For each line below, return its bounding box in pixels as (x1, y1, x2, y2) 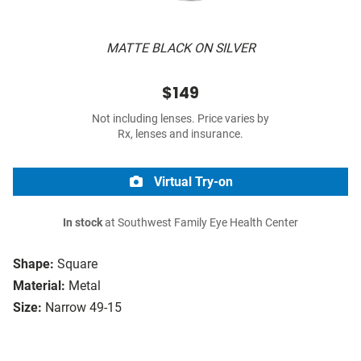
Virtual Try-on (151, 174, 233, 190)
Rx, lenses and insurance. (118, 127, 243, 142)
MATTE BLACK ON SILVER (106, 40, 255, 56)
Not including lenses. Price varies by (92, 112, 269, 127)
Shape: (13, 256, 54, 272)
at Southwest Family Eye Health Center (102, 216, 298, 230)
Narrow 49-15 (45, 300, 122, 316)
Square (57, 256, 98, 272)
